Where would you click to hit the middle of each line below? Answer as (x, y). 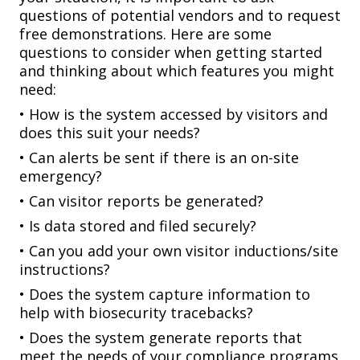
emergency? (61, 176)
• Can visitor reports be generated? (141, 201)
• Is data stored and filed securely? (138, 226)
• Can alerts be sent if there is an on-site (159, 158)
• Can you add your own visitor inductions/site (179, 251)
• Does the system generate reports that (161, 338)
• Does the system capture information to (165, 295)
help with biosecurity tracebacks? (136, 313)
